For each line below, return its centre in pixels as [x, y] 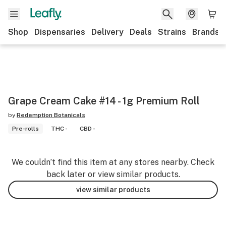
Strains [172, 32]
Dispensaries [60, 32]
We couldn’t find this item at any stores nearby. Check [113, 162]
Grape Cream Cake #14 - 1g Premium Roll [104, 101]
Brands [206, 32]
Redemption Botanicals [51, 115]
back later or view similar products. [113, 174]
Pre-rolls [25, 129]
